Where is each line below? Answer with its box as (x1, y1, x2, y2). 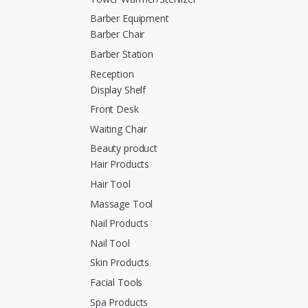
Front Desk (90, 102, 139, 116)
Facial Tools (90, 276, 143, 289)
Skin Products (90, 256, 150, 269)
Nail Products (90, 217, 149, 230)
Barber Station (90, 47, 154, 61)
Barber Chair (90, 27, 145, 41)
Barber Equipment (90, 12, 169, 25)
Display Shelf (90, 82, 146, 96)
